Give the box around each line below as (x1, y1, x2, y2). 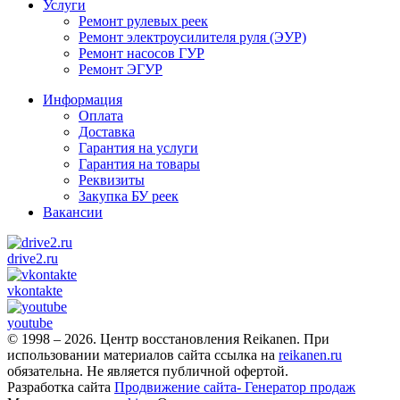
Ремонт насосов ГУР (79, 46, 204, 62)
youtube (7, 315, 53, 331)
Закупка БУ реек (79, 188, 179, 204)
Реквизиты (79, 172, 145, 188)
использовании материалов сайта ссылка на (7, 347, 279, 363)
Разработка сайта (7, 379, 114, 396)
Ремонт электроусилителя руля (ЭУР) (79, 29, 306, 46)
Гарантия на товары (79, 156, 200, 172)
